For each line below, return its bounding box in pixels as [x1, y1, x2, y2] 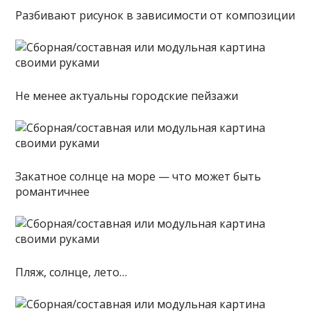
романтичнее [15, 183, 90, 199]
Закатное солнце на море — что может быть [15, 168, 262, 184]
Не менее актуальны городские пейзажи [15, 87, 239, 103]
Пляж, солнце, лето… [15, 264, 128, 280]
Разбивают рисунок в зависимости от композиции [15, 7, 296, 23]
